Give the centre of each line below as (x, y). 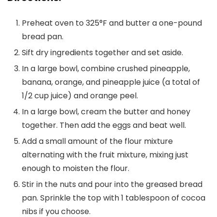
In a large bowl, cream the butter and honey (106, 111)
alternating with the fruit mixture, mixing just (105, 155)
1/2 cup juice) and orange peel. (80, 95)
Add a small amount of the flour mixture (97, 141)
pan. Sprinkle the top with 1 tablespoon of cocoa (114, 198)
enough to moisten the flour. (76, 168)
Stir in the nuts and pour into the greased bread (112, 184)
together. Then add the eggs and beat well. (104, 125)
